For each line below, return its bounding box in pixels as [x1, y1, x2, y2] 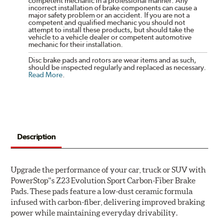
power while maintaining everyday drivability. [11, 208, 178, 217]
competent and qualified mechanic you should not [28, 18, 186, 27]
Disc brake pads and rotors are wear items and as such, [28, 55, 197, 65]
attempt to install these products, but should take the [28, 25, 195, 34]
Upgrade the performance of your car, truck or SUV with [11, 165, 206, 174]
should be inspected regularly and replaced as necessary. [28, 63, 207, 72]
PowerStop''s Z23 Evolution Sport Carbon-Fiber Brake [11, 175, 196, 185]
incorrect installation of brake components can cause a [28, 3, 197, 12]
